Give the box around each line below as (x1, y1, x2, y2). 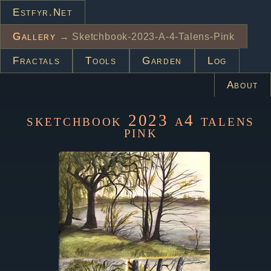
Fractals (13, 55, 60, 67)
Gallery (13, 31, 56, 42)
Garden (142, 55, 182, 67)
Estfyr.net (13, 7, 73, 18)
